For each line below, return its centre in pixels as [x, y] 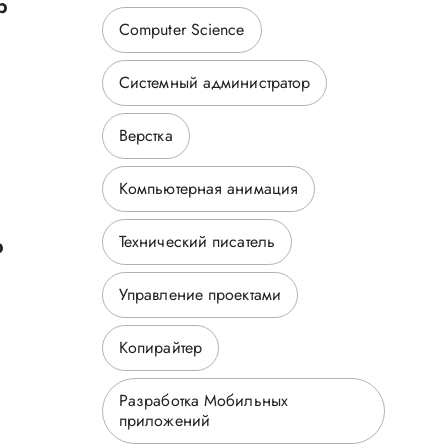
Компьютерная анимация [208, 188]
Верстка [145, 135]
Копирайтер [160, 347]
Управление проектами [199, 294]
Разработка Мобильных [203, 400]
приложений [164, 420]
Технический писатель [196, 241]
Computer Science [181, 29]
